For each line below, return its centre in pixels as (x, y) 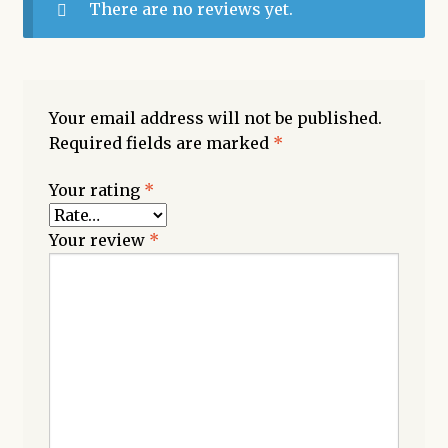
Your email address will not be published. (215, 117)
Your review (98, 240)
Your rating (96, 190)
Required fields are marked (160, 142)
